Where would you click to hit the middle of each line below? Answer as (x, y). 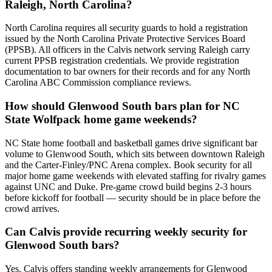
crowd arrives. (32, 208)
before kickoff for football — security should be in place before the (133, 197)
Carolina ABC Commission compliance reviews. (98, 83)
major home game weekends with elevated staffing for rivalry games (135, 175)
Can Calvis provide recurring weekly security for (126, 232)
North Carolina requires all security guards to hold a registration (126, 28)
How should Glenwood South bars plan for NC (122, 106)
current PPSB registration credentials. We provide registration (122, 61)
